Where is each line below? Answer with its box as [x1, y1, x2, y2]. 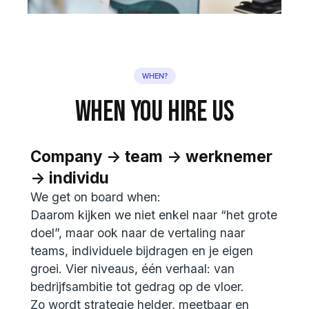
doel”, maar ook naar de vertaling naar [30, 225, 245, 240]
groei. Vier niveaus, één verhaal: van [30, 261, 235, 276]
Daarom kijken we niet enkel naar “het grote [30, 207, 277, 222]
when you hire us [74, 94, 235, 129]
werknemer [186, 146, 272, 166]
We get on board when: [30, 189, 161, 204]
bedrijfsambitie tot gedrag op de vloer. [30, 279, 244, 294]
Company [30, 146, 102, 166]
